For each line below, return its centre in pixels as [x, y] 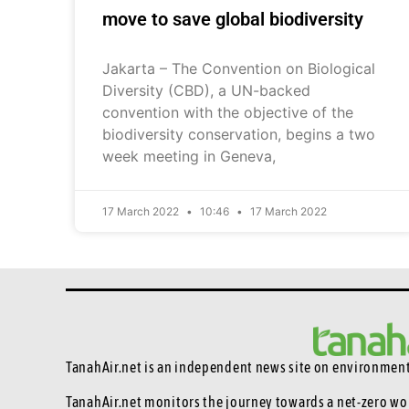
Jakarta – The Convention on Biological [239, 68]
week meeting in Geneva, [189, 156]
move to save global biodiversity [233, 19]
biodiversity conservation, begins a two [239, 134]
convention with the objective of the [228, 112]
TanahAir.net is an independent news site [190, 367]
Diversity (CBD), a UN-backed [206, 90]
